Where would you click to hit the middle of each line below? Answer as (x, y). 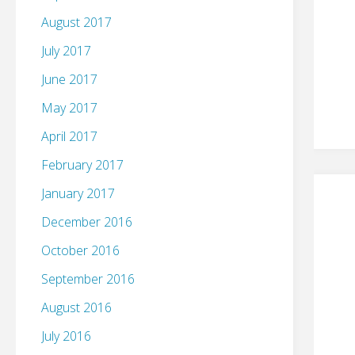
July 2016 (66, 336)
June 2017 (69, 80)
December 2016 (87, 222)
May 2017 (69, 108)
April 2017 (69, 137)
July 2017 (66, 51)
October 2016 (80, 251)
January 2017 (78, 194)
